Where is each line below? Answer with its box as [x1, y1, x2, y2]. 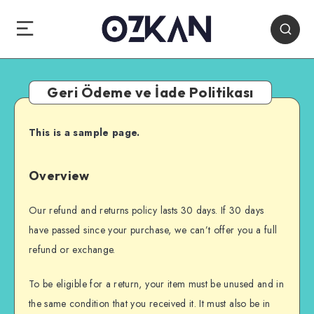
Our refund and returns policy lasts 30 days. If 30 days [29, 203, 264, 218]
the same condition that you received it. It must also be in [29, 296, 271, 310]
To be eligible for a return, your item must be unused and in [29, 276, 285, 291]
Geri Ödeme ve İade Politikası [47, 83, 254, 102]
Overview [29, 167, 90, 184]
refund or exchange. [29, 243, 116, 257]
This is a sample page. [29, 125, 140, 140]
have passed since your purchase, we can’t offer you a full [29, 223, 278, 238]
